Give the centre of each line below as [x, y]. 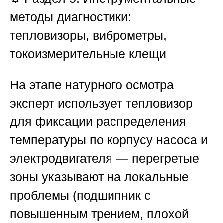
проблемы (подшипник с [80, 195]
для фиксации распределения [98, 121]
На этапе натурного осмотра [92, 84]
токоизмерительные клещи [88, 54]
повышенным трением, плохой [99, 213]
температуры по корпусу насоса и [109, 140]
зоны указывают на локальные [99, 176]
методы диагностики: [71, 17]
